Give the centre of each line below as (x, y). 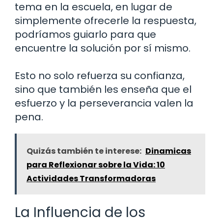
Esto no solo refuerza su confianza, (100, 75)
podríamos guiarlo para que (85, 34)
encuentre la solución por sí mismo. (103, 48)
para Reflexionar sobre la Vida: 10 (96, 165)
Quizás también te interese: (84, 151)
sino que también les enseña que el (103, 89)
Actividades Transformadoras (91, 178)
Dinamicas (168, 151)
